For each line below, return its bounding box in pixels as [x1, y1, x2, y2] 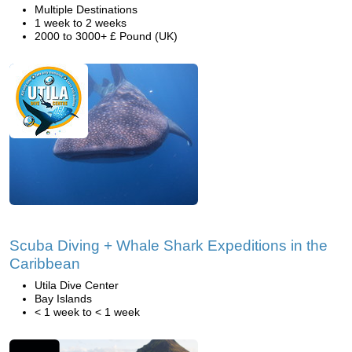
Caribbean [9, 255, 80, 272]
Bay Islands [35, 292, 92, 305]
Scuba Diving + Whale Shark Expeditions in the [9, 237, 328, 254]
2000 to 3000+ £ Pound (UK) [35, 30, 178, 42]
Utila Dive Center [35, 279, 119, 291]
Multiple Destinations [35, 3, 137, 16]
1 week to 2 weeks [35, 16, 126, 29]
